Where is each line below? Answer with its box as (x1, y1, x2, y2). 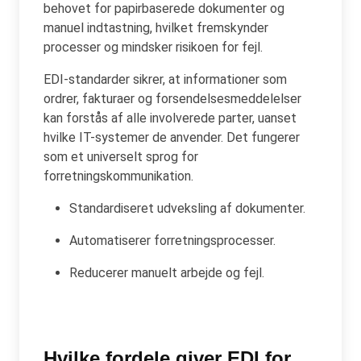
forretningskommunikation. (44, 168, 193, 184)
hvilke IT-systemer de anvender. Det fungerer (44, 129, 300, 145)
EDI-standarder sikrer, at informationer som (44, 71, 287, 87)
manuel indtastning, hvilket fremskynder (44, 19, 268, 35)
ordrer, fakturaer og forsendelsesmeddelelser (44, 90, 301, 106)
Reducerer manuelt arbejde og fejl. (69, 264, 264, 280)
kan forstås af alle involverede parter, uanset (44, 110, 297, 126)
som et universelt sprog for (44, 148, 198, 164)
